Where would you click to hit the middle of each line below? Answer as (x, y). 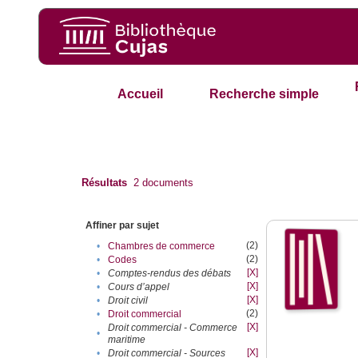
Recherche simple (265, 94)
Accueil (140, 94)
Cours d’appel (139, 287)
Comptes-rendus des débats (170, 274)
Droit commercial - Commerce (173, 328)
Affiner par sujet (123, 226)
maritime (127, 340)
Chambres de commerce (162, 247)
